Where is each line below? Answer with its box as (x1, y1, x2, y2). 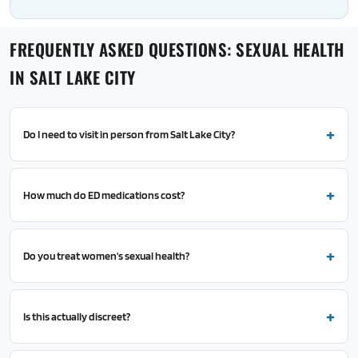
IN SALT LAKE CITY (10, 65, 136, 89)
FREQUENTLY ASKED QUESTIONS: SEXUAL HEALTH (10, 37, 344, 62)
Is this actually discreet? (23, 309, 130, 323)
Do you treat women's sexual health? (23, 249, 189, 262)
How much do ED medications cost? (23, 188, 185, 201)
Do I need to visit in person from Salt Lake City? (23, 127, 235, 141)
